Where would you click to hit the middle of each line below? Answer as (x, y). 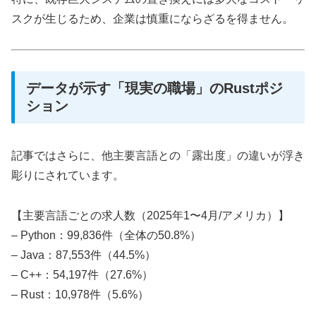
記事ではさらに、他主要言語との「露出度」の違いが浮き (158, 155)
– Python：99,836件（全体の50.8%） (106, 235)
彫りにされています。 (68, 175)
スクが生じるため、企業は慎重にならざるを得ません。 (152, 18)
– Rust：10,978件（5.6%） (80, 294)
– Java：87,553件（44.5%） (84, 255)
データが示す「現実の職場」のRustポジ (154, 88)
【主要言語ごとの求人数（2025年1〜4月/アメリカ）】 (150, 215)
